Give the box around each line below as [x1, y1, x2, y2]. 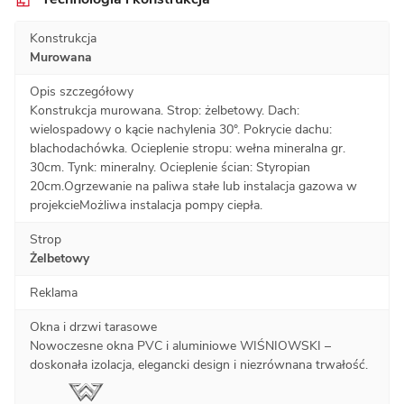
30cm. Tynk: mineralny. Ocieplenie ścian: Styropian [30, 158, 310, 176]
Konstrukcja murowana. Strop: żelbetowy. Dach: [30, 101, 299, 119]
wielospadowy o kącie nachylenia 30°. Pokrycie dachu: [30, 120, 332, 138]
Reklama [30, 283, 78, 301]
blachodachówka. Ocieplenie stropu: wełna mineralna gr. [30, 139, 345, 157]
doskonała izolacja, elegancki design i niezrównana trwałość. [30, 355, 368, 373]
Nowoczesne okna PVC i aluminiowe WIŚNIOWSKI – [30, 336, 331, 354]
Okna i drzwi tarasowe [30, 317, 157, 335]
